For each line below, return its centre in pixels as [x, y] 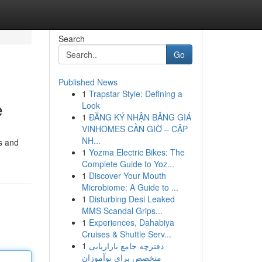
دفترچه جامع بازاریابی [126, 246]
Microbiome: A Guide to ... [130, 187]
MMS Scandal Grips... [122, 211]
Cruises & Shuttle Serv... [126, 234]
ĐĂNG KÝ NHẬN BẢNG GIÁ [140, 117]
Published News [88, 82]
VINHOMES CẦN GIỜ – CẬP [135, 129]
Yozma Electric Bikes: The [137, 152]
